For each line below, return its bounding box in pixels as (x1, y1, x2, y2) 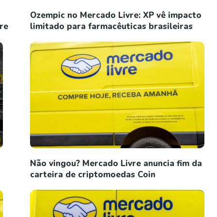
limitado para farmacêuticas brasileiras (30, 21, 193, 32)
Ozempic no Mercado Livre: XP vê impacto (30, 10, 201, 21)
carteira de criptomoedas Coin (30, 169, 155, 180)
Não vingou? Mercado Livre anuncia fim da (30, 158, 202, 169)
